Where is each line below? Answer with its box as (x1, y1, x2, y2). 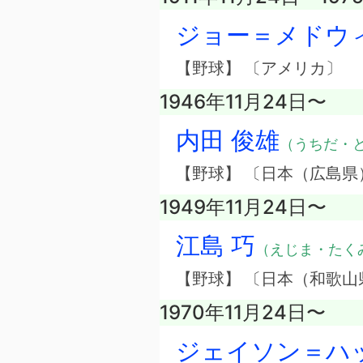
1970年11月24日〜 (160, 301, 326, 325)
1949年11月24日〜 (160, 195, 327, 220)
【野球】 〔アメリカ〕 (176, 58, 342, 79)
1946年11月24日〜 (160, 90, 327, 114)
